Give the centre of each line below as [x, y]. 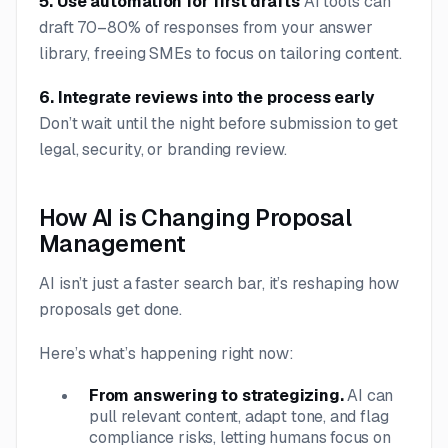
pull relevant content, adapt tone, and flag [239, 416]
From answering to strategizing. [218, 395]
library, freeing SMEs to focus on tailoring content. [221, 53]
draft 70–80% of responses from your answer [206, 27]
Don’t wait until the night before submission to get [219, 123]
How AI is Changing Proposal [195, 217]
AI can [370, 395]
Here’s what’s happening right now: [166, 353]
